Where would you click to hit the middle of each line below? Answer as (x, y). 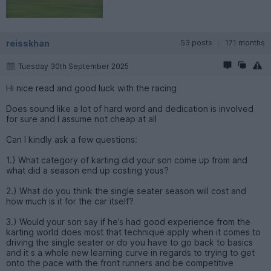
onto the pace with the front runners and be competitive (120, 263)
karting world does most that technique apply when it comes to (133, 232)
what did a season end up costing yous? (87, 171)
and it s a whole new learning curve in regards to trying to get (130, 253)
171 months (245, 43)
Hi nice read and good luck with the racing (91, 88)
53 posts (197, 43)
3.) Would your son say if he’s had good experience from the (128, 222)
